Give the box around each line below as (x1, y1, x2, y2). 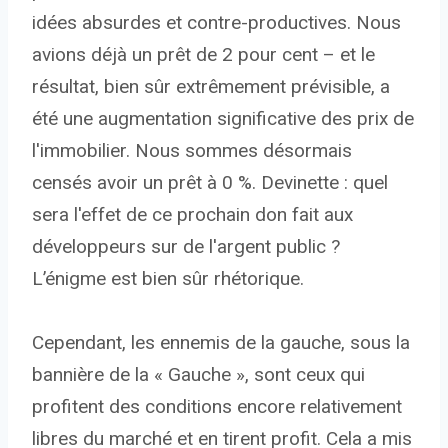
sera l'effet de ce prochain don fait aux (32, 203, 353, 227)
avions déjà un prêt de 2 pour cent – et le (32, 43, 375, 67)
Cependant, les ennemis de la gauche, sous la (32, 331, 410, 355)
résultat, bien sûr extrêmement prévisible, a (32, 75, 390, 99)
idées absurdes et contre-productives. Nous (32, 11, 401, 35)
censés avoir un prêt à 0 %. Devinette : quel (32, 171, 388, 195)
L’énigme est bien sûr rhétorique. (32, 267, 304, 291)
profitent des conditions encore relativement (32, 395, 402, 419)
